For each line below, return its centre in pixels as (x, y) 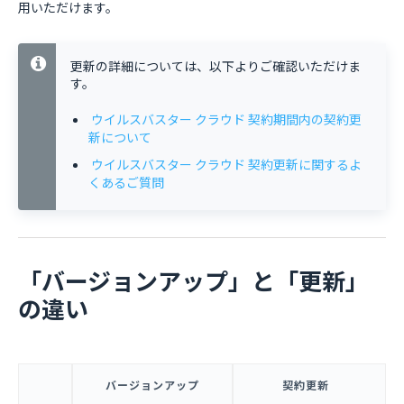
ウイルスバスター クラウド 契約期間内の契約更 (226, 119)
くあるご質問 (126, 182)
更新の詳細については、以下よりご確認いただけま (216, 66)
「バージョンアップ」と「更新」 (193, 280)
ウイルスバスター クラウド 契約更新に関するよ (226, 164)
